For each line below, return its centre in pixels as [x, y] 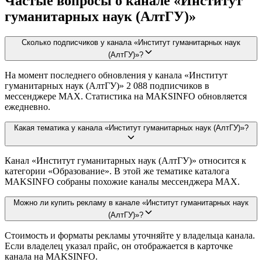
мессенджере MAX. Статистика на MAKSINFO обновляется [126, 96]
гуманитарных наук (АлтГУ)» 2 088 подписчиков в [107, 85]
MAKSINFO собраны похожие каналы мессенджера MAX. [122, 181]
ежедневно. [27, 106]
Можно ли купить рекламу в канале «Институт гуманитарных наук [131, 202]
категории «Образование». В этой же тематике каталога [117, 171]
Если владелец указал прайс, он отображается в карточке [119, 246]
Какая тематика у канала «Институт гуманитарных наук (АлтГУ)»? [131, 127]
